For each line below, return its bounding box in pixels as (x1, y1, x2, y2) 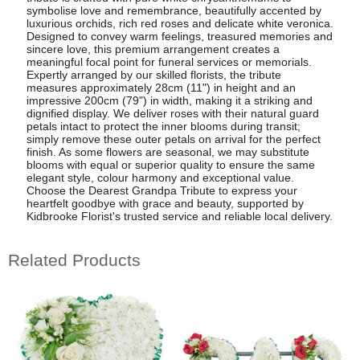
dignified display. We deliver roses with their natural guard (26, 107, 319, 121)
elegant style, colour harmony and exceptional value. (26, 171, 294, 185)
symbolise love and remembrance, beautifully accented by (26, 4, 321, 18)
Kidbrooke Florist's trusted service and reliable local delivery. (26, 210, 333, 223)
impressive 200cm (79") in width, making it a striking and (26, 94, 313, 108)
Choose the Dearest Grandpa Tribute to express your (26, 184, 297, 198)
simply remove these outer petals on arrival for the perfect (26, 133, 321, 146)
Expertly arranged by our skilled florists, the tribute (26, 68, 281, 82)
